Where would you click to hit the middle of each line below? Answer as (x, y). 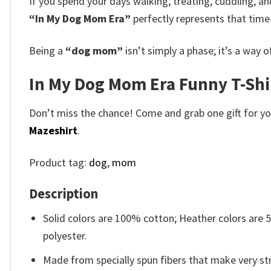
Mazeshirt (53, 131)
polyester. (65, 236)
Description (64, 194)
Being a (47, 50)
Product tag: (59, 162)
